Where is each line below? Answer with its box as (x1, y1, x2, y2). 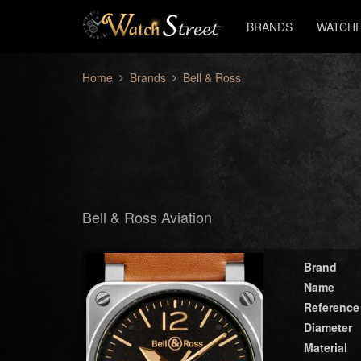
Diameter (303, 319, 352, 335)
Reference (303, 299, 359, 315)
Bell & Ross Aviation (82, 206, 212, 227)
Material (303, 339, 347, 355)
